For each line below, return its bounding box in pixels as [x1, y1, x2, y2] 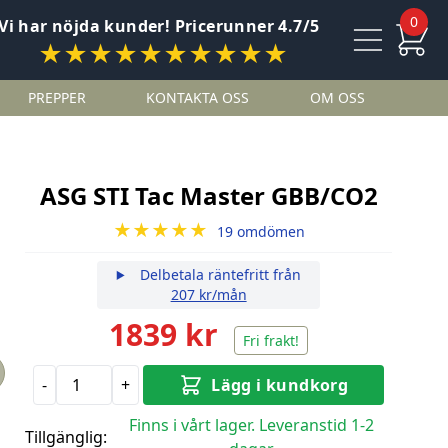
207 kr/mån [170, 285, 247, 304]
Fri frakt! [243, 331, 300, 350]
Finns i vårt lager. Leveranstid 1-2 [129, 414, 375, 436]
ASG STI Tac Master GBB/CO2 [39, 179, 378, 212]
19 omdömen [216, 222, 305, 241]
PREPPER [27, 88, 86, 107]
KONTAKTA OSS [145, 88, 249, 107]
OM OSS [310, 88, 366, 107]
